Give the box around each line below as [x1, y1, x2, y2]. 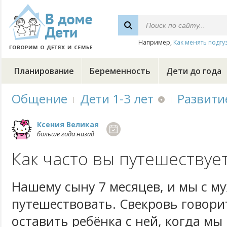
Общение [12, 90, 67, 107]
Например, [138, 38, 173, 47]
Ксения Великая [37, 120, 99, 129]
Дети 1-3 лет [80, 90, 154, 107]
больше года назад [37, 129, 94, 138]
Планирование [14, 65, 74, 77]
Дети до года [166, 65, 221, 77]
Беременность [90, 65, 150, 77]
